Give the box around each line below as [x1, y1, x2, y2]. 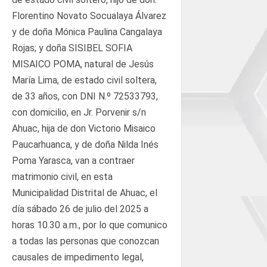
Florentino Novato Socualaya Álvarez [12, 10, 166, 21]
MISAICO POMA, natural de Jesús [12, 58, 154, 70]
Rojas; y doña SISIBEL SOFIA [12, 42, 132, 54]
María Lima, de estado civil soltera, [12, 74, 157, 86]
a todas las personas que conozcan [12, 235, 159, 247]
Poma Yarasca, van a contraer [12, 154, 135, 166]
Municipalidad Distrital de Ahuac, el [12, 187, 157, 198]
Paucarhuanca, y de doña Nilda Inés [12, 138, 159, 150]
